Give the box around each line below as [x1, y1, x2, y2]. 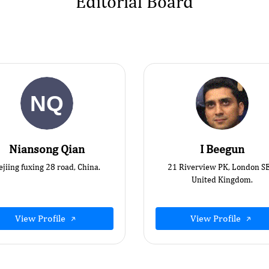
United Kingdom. [192, 175, 253, 184]
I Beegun [200, 142, 245, 156]
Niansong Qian [8, 142, 85, 156]
